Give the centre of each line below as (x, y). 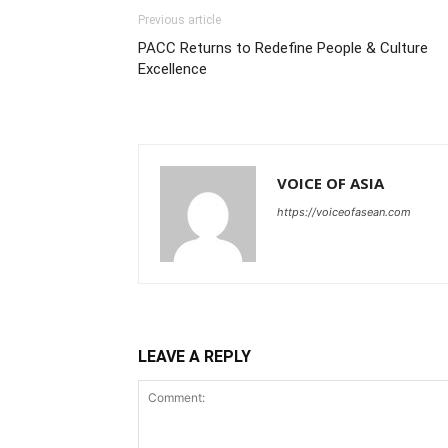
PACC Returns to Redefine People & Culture (283, 47)
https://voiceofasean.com (344, 211)
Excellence (172, 68)
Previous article (179, 19)
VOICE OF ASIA (330, 182)
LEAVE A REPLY (194, 356)
